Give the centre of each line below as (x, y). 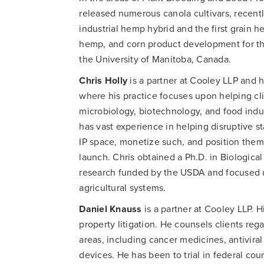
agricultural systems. (123, 188)
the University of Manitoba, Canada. (155, 59)
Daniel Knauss (110, 209)
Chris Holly (103, 80)
